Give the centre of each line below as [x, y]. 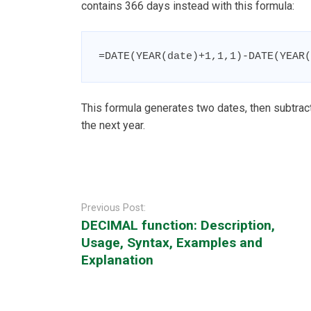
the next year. [113, 126]
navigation [84, 204]
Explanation [117, 260]
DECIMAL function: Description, [178, 226]
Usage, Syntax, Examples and [172, 243]
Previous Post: [114, 208]
